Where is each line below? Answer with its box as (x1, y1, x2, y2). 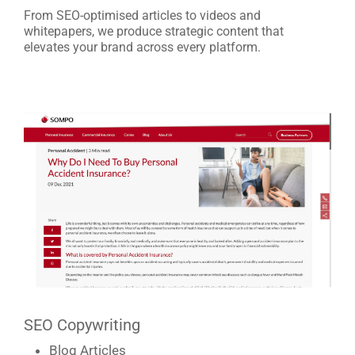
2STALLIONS (45, 84, 166, 107)
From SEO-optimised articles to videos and (24, 7, 261, 23)
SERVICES (45, 151, 142, 174)
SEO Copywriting (24, 315, 140, 334)
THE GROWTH (45, 286, 176, 309)
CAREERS (45, 219, 136, 242)
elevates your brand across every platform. (24, 39, 261, 55)
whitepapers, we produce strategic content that (24, 23, 284, 39)
